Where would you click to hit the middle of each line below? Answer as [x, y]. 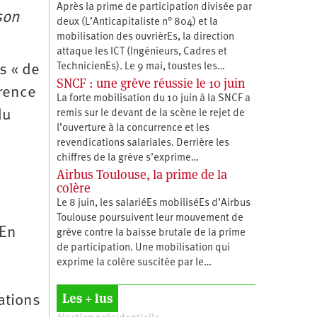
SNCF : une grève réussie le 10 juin [151, 83]
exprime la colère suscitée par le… [134, 263]
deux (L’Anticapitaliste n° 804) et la [137, 22]
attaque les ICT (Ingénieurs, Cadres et [142, 52]
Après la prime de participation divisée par [154, 7]
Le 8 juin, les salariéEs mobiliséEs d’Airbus [153, 203]
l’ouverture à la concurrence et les [133, 128]
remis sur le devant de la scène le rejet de [150, 113]
